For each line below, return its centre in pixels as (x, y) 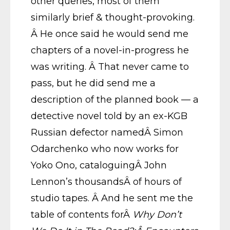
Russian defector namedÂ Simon (107, 132)
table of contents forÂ (82, 215)
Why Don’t (157, 215)
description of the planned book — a (115, 100)
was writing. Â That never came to (110, 67)
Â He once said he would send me (110, 34)
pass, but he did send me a (93, 83)
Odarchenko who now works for (105, 149)
